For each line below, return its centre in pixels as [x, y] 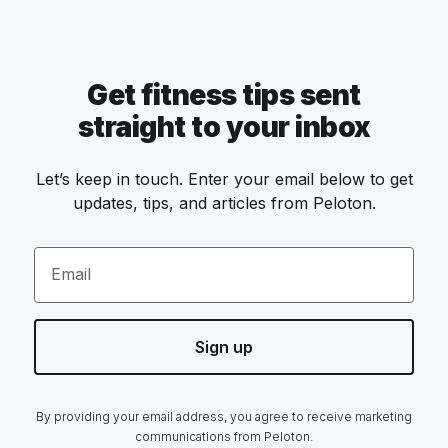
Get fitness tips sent [224, 95]
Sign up [224, 347]
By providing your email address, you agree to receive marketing [224, 416]
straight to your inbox [224, 127]
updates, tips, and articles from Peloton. [224, 203]
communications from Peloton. [224, 436]
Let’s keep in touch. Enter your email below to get [224, 179]
